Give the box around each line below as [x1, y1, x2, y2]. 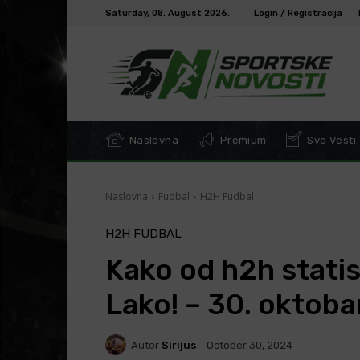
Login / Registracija [253, 7, 342, 18]
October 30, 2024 [206, 339, 292, 352]
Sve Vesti [305, 134, 357, 147]
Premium [216, 134, 267, 147]
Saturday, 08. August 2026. [104, 7, 230, 18]
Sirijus [161, 338, 196, 351]
